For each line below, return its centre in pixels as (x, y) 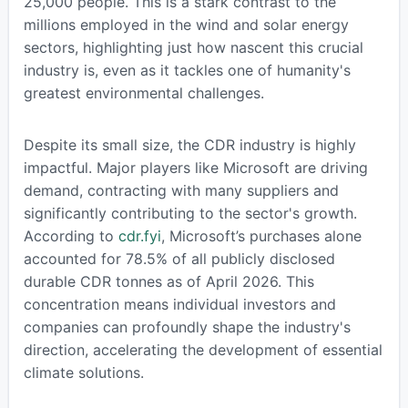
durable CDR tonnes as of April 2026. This (168, 281)
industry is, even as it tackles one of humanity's (187, 70)
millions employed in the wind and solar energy (186, 24)
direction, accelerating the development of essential (203, 349)
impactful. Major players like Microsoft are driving (195, 167)
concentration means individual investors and (179, 304)
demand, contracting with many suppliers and (181, 190)
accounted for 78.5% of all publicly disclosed (179, 258)
